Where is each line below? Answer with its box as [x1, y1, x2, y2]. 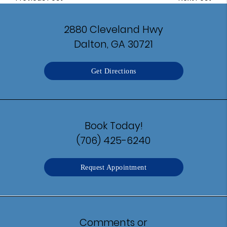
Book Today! [84, 119, 143, 133]
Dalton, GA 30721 [74, 37, 153, 52]
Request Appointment [80, 163, 147, 172]
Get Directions [91, 67, 136, 75]
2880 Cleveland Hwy [64, 22, 163, 37]
